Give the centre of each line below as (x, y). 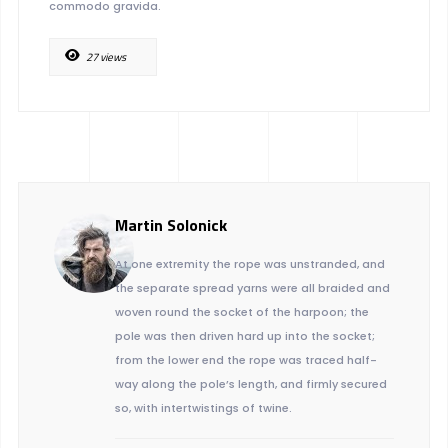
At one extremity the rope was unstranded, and (249, 263)
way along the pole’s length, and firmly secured (250, 383)
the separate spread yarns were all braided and (252, 287)
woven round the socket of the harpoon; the (241, 311)
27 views (105, 56)
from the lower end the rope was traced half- (245, 359)
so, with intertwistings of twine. (203, 407)
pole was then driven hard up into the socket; (244, 335)
